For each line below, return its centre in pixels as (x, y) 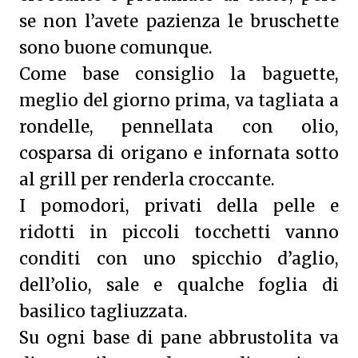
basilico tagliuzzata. (103, 312)
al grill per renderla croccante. (147, 180)
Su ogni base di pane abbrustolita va (179, 338)
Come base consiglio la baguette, (179, 74)
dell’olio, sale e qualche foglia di (179, 285)
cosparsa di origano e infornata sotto (179, 153)
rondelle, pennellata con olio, (179, 127)
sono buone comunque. (116, 48)
